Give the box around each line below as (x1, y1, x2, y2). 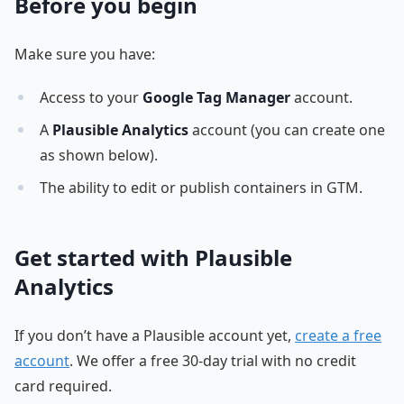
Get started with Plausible (14, 242, 292, 272)
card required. (14, 375, 112, 396)
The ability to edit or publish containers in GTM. (40, 177, 363, 197)
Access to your (40, 87, 142, 107)
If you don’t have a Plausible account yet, (14, 325, 295, 345)
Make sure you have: (14, 43, 155, 64)
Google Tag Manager (142, 87, 290, 107)
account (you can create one (188, 119, 385, 140)
